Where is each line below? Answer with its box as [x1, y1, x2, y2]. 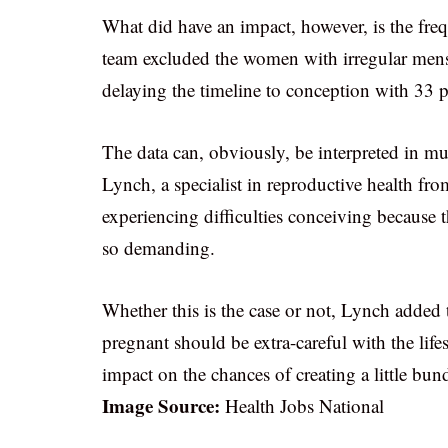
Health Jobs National [220, 393, 384, 418]
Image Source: [102, 392, 220, 419]
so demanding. [102, 235, 215, 260]
